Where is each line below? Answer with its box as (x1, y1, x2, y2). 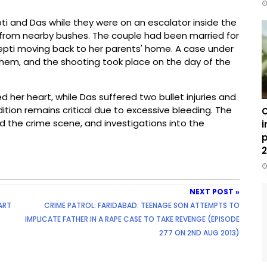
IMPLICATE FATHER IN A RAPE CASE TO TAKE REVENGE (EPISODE (25, 214, 240, 224)
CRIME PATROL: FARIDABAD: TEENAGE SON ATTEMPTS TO (44, 200, 240, 210)
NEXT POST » (190, 187, 240, 197)
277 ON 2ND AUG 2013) (159, 228, 240, 238)
